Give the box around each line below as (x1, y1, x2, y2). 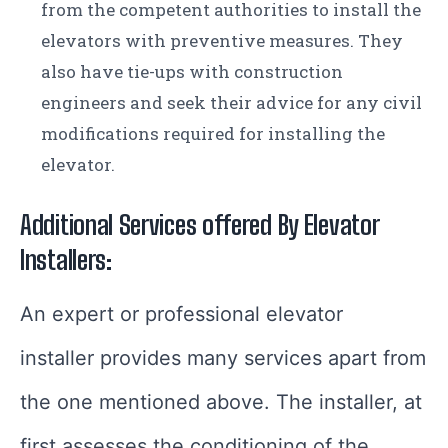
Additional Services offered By (20, 208, 304, 241)
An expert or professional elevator (20, 301, 343, 326)
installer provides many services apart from (20, 345, 426, 370)
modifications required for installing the (41, 121, 385, 145)
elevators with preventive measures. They (41, 28, 403, 52)
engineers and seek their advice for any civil (41, 90, 422, 114)
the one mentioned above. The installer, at (20, 389, 422, 414)
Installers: (20, 243, 112, 276)
